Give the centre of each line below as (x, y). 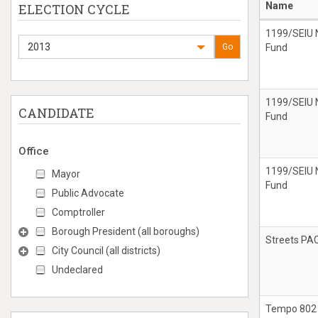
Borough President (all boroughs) (126, 231)
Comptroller (78, 212)
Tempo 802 (291, 309)
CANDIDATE (56, 113)
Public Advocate (88, 193)
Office (34, 151)
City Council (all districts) (106, 251)
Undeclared (77, 270)
